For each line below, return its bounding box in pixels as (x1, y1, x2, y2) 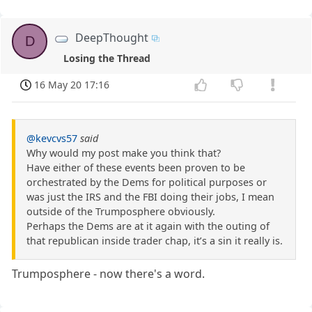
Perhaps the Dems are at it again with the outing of (26, 219, 270, 233)
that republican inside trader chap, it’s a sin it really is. (26, 233, 283, 247)
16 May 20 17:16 (34, 77, 110, 91)
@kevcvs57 (26, 131, 77, 145)
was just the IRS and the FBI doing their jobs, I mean (26, 189, 274, 203)
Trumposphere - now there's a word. (12, 265, 205, 281)
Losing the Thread (63, 51, 150, 65)
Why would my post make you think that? (26, 146, 221, 159)
